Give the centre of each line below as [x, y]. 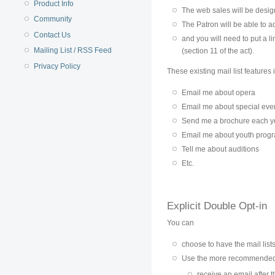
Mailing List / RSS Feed [73, 51]
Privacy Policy [57, 66]
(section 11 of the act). [218, 51]
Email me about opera [219, 92]
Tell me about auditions [221, 149]
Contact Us [52, 35]
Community [53, 19]
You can [180, 223]
